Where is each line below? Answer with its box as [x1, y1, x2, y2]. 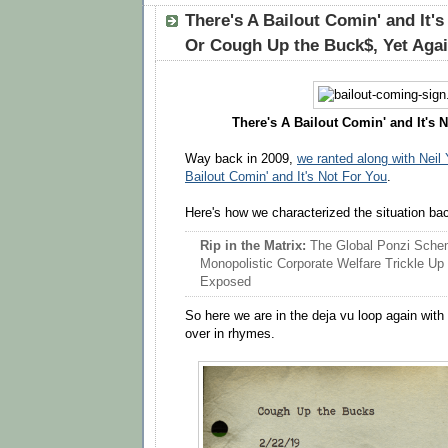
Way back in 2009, [185, 151, 297, 166]
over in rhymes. [185, 326, 275, 341]
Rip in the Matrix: [200, 239, 306, 254]
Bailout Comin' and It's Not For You [185, 169, 387, 184]
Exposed [200, 275, 251, 290]
